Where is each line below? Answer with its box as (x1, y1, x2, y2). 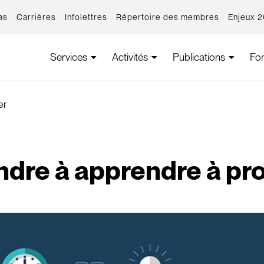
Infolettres (65, 12, 107, 22)
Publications (173, 51, 225, 64)
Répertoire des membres (116, 12, 219, 22)
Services (50, 51, 87, 64)
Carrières (16, 12, 56, 22)
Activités (112, 51, 148, 64)
